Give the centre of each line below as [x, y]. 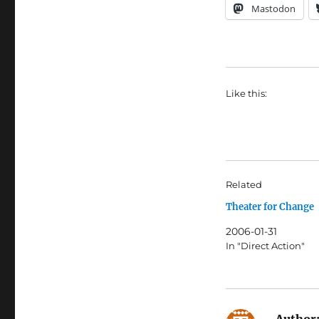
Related [244, 185]
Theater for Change [270, 207]
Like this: [246, 94]
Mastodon [273, 9]
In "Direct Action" [265, 246]
